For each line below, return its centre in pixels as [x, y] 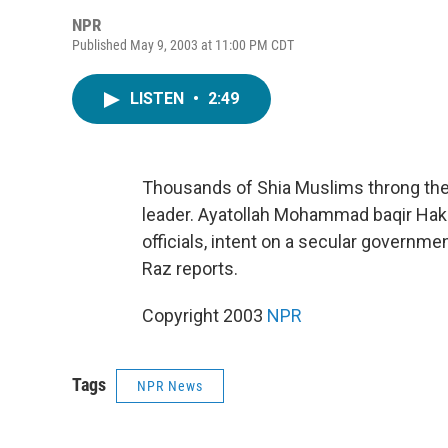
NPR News [170, 386]
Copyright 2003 [204, 315]
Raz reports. [190, 268]
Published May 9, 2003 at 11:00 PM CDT [183, 45]
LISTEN [159, 98]
